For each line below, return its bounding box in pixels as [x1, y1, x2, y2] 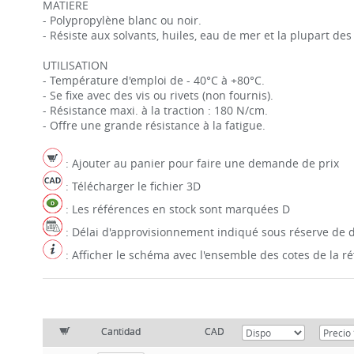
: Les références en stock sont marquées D [62, 201, 290, 217]
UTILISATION [42, 58, 108, 73]
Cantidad [101, 325, 141, 337]
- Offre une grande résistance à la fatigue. [42, 118, 265, 133]
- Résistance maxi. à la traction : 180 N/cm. [42, 103, 268, 118]
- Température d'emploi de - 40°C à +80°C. [42, 73, 265, 88]
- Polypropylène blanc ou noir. [42, 13, 201, 28]
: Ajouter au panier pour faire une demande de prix [62, 156, 339, 171]
